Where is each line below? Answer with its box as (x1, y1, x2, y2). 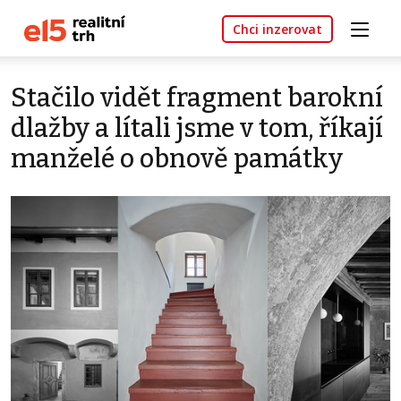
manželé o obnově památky (11, 143, 343, 175)
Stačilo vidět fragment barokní (11, 82, 383, 115)
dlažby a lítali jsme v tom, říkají (11, 113, 383, 145)
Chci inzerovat (233, 21, 322, 38)
